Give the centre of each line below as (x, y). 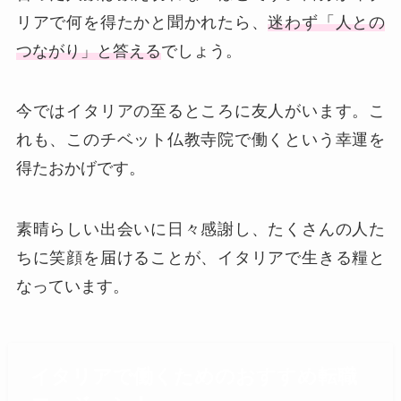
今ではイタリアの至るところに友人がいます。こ (200, 111)
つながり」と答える (88, 51)
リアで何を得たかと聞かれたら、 (142, 22)
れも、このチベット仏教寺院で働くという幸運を (200, 140)
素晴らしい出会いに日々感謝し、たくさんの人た (200, 230)
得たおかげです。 (80, 169)
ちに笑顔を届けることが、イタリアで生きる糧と (200, 258)
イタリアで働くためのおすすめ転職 (193, 377)
